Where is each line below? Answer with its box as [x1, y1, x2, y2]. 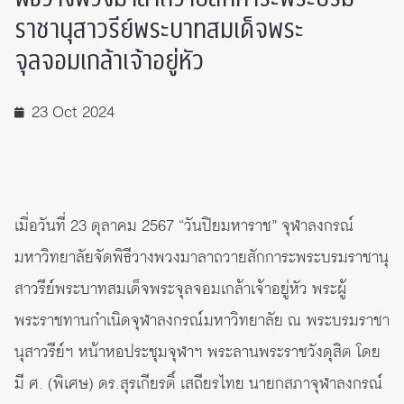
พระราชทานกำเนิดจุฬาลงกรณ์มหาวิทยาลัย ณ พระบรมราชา [14, 309, 390, 334]
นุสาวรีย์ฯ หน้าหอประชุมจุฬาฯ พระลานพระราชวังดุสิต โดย [14, 341, 381, 365]
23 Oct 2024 [32, 101, 115, 125]
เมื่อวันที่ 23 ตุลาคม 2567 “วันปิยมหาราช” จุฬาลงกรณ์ [14, 215, 354, 239]
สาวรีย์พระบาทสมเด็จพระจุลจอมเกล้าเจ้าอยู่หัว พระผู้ [14, 278, 346, 302]
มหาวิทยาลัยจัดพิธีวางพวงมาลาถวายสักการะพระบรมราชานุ [14, 246, 389, 271]
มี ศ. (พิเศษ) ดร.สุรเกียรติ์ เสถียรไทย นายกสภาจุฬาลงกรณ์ [14, 372, 383, 397]
